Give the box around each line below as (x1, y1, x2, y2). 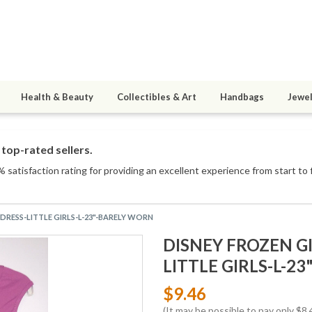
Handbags (220, 91, 264, 103)
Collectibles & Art (117, 91, 196, 103)
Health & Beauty (21, 91, 93, 103)
